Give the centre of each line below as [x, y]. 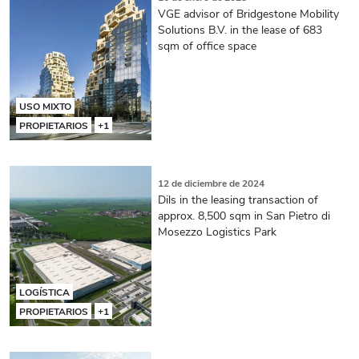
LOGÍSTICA [44, 291]
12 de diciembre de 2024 [211, 182]
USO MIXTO [45, 105]
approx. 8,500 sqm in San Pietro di [244, 215]
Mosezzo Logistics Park [217, 231]
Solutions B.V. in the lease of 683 [240, 29]
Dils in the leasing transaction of [238, 199]
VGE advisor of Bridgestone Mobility [248, 13]
